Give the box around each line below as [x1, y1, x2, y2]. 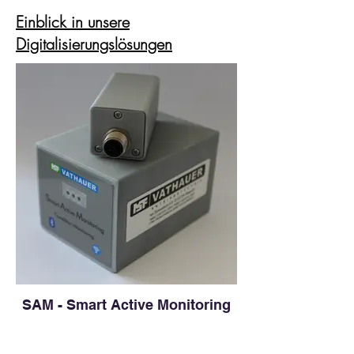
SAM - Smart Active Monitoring [22, 296, 231, 313]
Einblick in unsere [16, 11, 130, 32]
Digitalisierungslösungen [16, 33, 172, 55]
